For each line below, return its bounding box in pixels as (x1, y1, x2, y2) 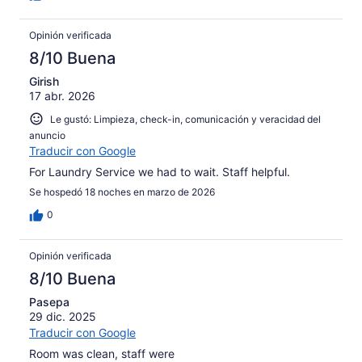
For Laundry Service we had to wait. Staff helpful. (29, 165, 290, 179)
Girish (29, 74, 59, 88)
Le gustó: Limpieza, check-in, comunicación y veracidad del (50, 112, 321, 125)
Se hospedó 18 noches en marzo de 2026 (29, 186, 215, 199)
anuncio (29, 129, 65, 142)
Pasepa (29, 295, 69, 309)
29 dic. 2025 (29, 309, 96, 324)
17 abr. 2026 (29, 88, 95, 103)
